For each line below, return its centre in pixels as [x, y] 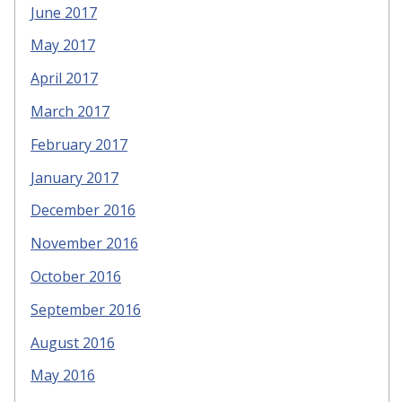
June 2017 [64, 12]
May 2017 [63, 45]
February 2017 [79, 144]
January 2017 [74, 177]
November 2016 [84, 244]
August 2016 [73, 342]
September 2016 [86, 309]
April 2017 [64, 79]
